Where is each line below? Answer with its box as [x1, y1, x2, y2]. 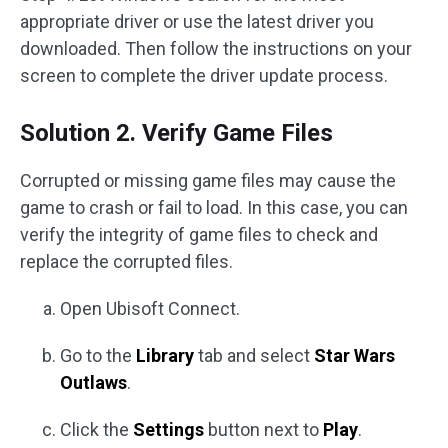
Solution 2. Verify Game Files [20, 119, 333, 148]
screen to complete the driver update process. [20, 65, 388, 87]
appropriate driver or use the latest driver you [20, 11, 374, 33]
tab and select [194, 345, 314, 367]
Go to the [60, 345, 136, 367]
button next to [204, 419, 323, 441]
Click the [60, 419, 133, 441]
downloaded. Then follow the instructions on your [20, 38, 412, 60]
